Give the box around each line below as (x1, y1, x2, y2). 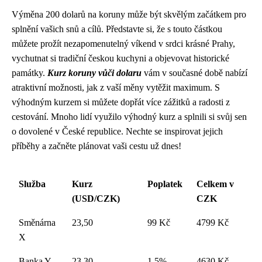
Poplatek (147, 179, 182, 189)
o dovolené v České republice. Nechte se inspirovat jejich (12, 126, 223, 137)
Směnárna (19, 218, 56, 228)
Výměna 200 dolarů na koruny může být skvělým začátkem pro (12, 9, 246, 20)
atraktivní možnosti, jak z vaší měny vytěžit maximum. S (12, 82, 220, 93)
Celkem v (196, 179, 234, 189)
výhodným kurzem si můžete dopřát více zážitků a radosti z (12, 97, 230, 108)
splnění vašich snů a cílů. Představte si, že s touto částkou (12, 24, 222, 35)
